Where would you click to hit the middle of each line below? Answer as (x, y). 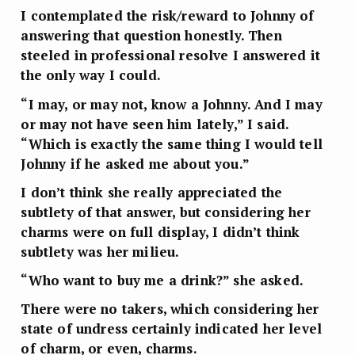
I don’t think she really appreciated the (152, 192)
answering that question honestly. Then (151, 36)
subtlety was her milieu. (100, 251)
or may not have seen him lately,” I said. (155, 124)
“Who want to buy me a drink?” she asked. (162, 281)
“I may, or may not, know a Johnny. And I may (172, 104)
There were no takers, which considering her (170, 309)
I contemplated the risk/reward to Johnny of (168, 16)
